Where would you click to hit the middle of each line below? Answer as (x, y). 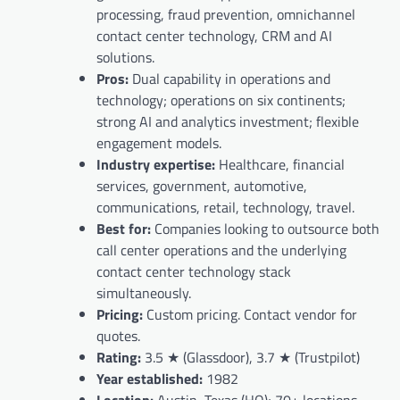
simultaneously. (144, 293)
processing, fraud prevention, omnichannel (226, 15)
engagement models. (159, 143)
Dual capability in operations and (231, 79)
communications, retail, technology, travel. (225, 208)
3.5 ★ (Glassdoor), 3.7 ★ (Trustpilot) (252, 358)
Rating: (121, 358)
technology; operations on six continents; (221, 100)
